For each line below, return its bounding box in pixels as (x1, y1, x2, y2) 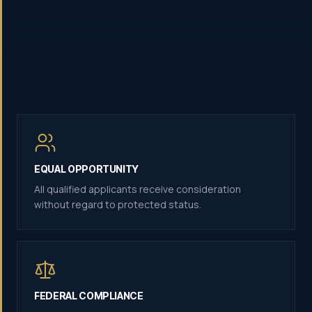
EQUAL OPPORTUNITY (34, 163, 139, 175)
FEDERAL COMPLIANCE (34, 290, 143, 302)
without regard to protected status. (34, 198, 201, 211)
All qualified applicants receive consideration (34, 182, 241, 196)
